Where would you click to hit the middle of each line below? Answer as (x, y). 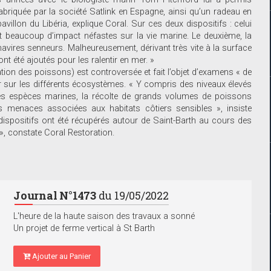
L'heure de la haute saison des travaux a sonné (104, 217)
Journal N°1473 (55, 196)
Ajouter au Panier (60, 256)
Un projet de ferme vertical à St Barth (84, 229)
